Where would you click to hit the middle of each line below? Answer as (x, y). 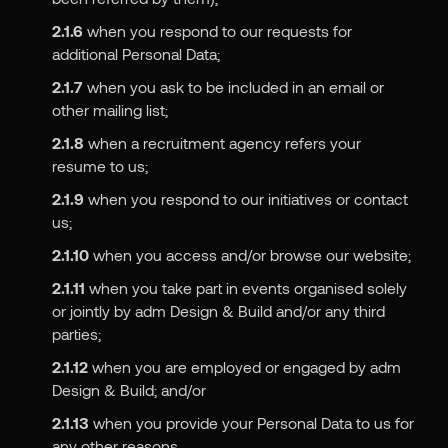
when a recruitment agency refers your (222, 143)
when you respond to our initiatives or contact (245, 199)
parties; (76, 334)
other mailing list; (109, 110)
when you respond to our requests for (217, 31)
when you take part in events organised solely (245, 288)
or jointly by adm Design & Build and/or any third (218, 311)
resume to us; (99, 166)
